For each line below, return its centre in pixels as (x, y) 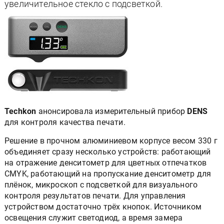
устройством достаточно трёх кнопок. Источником (103, 207)
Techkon (20, 111)
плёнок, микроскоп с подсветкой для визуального (101, 185)
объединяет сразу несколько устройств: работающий (108, 152)
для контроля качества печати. (65, 122)
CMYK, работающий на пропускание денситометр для (108, 174)
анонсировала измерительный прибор (112, 111)
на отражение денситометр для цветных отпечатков (106, 163)
